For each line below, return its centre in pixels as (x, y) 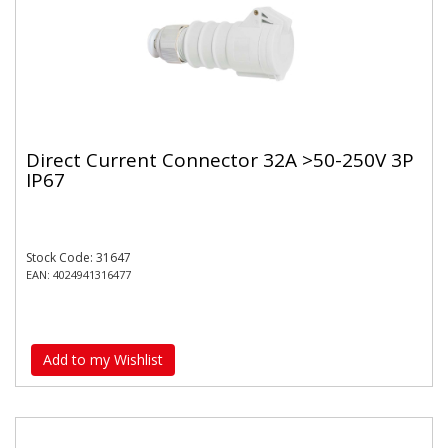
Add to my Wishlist (103, 359)
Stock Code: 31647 (78, 257)
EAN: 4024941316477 (78, 274)
